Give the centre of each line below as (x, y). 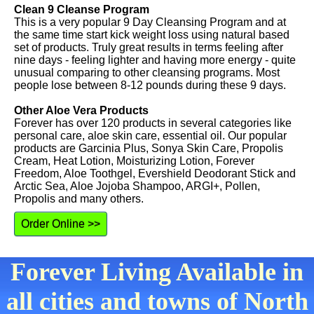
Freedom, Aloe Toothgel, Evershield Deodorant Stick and (155, 173)
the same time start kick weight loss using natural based (152, 35)
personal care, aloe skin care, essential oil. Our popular (150, 136)
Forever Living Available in (157, 272)
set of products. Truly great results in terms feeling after (149, 47)
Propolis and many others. (79, 199)
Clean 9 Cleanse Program (82, 9)
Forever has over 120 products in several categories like (153, 123)
